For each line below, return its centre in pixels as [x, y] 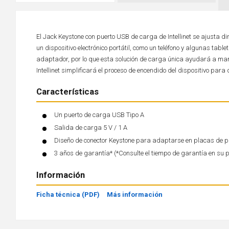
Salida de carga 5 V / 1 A [91, 128]
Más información [135, 194]
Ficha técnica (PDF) [68, 194]
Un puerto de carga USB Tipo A [99, 115]
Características [67, 91]
